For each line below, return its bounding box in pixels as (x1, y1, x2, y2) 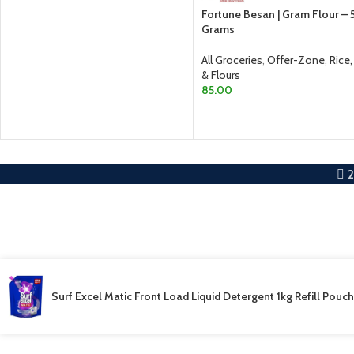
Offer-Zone (267, 53, 325, 68)
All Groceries (201, 53, 262, 68)
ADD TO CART (211, 108, 277, 122)
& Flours (201, 68, 240, 83)
